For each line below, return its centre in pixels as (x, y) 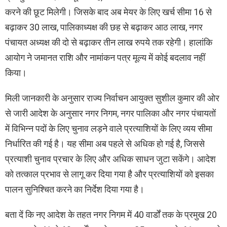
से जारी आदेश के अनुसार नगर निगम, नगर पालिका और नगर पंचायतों (110, 113)
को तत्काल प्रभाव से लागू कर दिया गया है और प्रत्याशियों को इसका (109, 174)
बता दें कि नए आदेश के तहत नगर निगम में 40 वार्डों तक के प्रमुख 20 (111, 215)
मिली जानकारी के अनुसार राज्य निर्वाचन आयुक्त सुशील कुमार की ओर (112, 98)
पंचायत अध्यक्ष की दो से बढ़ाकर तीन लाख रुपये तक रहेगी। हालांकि (109, 43)
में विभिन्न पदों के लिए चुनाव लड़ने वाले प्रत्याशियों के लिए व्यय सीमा (109, 129)
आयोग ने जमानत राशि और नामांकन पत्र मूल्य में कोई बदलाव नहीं (105, 58)
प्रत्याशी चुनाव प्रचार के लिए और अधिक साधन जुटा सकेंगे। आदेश (110, 159)
